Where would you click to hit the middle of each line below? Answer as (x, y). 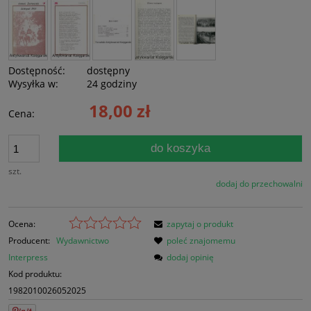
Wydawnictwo (83, 241)
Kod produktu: (35, 274)
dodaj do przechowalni (259, 184)
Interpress (28, 258)
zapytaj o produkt (200, 224)
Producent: (30, 241)
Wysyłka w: (33, 84)
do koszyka (181, 149)
